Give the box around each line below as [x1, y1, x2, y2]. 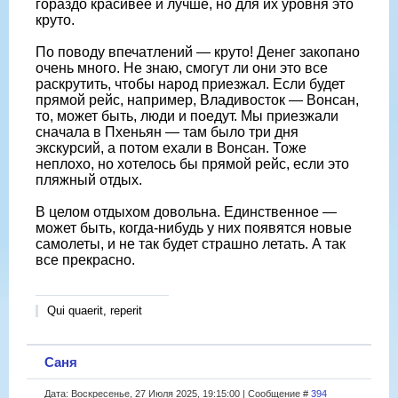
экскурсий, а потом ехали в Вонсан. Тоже [36, 139, 306, 155]
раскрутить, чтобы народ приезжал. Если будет [36, 76, 345, 92]
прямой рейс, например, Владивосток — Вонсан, [36, 92, 359, 107]
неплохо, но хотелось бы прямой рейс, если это [36, 155, 349, 171]
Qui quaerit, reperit [47, 303, 142, 317]
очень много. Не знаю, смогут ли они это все [36, 60, 328, 76]
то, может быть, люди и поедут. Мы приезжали [36, 107, 338, 123]
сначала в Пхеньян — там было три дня [36, 123, 298, 139]
